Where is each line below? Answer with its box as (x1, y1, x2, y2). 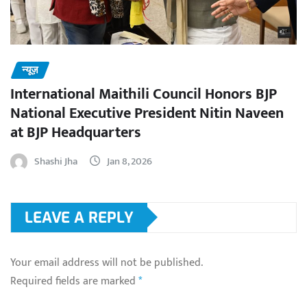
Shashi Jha (34, 153, 77, 171)
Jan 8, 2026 (107, 153, 152, 171)
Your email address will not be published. (10, 253, 202, 272)
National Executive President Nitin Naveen (10, 101, 284, 127)
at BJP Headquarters (10, 120, 141, 146)
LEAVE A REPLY (25, 207, 134, 228)
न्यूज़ (22, 61, 38, 79)
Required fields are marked (10, 271, 138, 291)
